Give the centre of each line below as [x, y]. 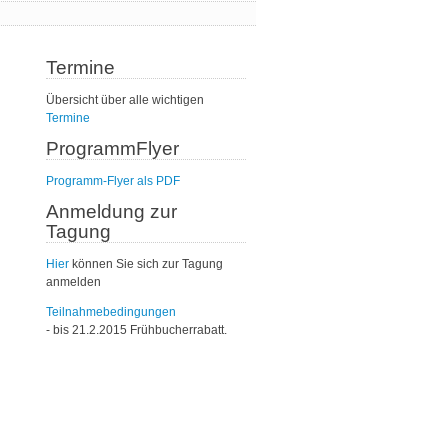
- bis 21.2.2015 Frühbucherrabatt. [136, 329]
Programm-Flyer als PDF [113, 180]
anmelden [73, 281]
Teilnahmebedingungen [111, 311]
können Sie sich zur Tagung [146, 263]
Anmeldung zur [111, 211]
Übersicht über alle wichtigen [125, 99]
